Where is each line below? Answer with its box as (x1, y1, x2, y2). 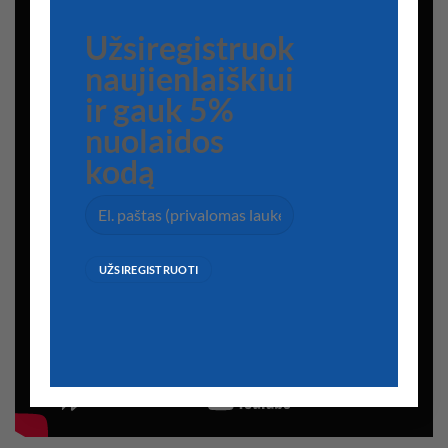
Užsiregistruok (84, 29, 295, 68)
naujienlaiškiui (84, 60, 294, 99)
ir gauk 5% (84, 91, 234, 130)
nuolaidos (84, 122, 224, 161)
